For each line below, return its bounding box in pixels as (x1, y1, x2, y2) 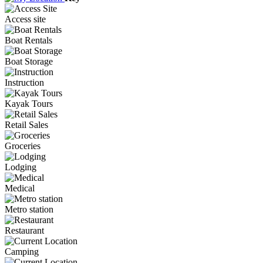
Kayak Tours (5, 98, 53, 109)
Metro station (5, 204, 53, 214)
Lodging (5, 161, 36, 172)
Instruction (5, 77, 44, 87)
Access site (5, 14, 46, 24)
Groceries (5, 140, 41, 151)
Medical (5, 183, 35, 193)
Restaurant (5, 225, 44, 235)
